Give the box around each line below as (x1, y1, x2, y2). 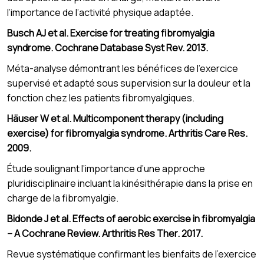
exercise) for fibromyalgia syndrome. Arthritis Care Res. (7, 126, 247, 140)
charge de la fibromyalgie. (7, 191, 118, 204)
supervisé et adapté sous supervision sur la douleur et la (7, 76, 250, 90)
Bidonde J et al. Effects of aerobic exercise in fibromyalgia (7, 212, 255, 225)
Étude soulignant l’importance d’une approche (7, 161, 205, 175)
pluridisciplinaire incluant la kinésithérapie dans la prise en (7, 176, 253, 190)
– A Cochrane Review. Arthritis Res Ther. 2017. (7, 226, 203, 240)
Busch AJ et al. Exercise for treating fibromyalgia (7, 26, 214, 39)
